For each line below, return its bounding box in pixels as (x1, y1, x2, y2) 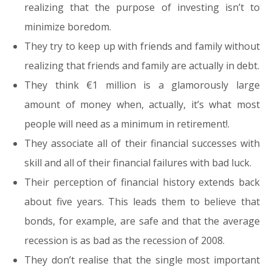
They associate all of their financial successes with (24, 137, 260, 150)
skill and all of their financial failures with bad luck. (24, 156, 251, 169)
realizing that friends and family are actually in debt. (24, 59, 259, 72)
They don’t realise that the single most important (24, 253, 260, 267)
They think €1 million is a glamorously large (24, 78, 260, 92)
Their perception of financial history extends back (24, 175, 260, 189)
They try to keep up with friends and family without (24, 39, 260, 53)
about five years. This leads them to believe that (24, 195, 260, 208)
